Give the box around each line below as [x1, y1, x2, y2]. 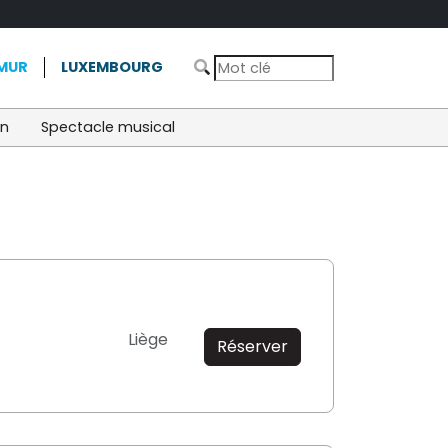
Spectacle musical [41, 116, 175, 137]
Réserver [216, 334, 288, 358]
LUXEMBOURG [61, 57, 163, 78]
